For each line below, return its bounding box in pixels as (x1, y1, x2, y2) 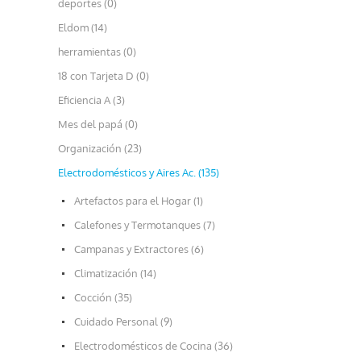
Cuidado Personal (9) (74, 315, 172, 328)
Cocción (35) (74, 291, 132, 304)
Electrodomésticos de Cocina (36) (74, 339, 233, 352)
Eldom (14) (58, 21, 107, 34)
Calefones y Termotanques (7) (74, 218, 215, 231)
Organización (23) (58, 142, 142, 155)
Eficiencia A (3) (58, 93, 125, 106)
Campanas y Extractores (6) (74, 243, 204, 255)
